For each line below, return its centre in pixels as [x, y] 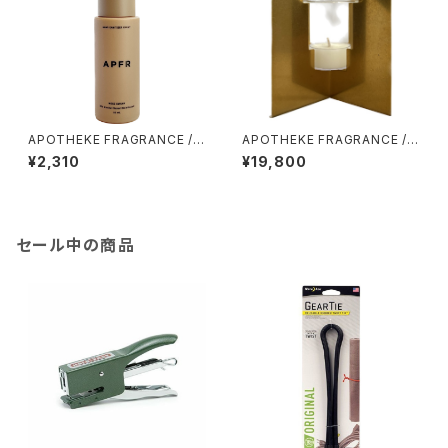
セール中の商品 [75, 245]
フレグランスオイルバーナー [319, 154]
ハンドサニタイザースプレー [106, 154]
